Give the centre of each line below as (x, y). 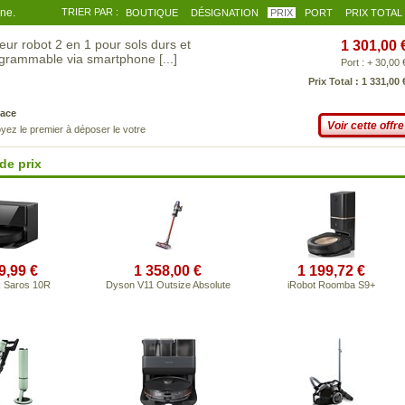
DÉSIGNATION (225, 13)
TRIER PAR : (90, 12)
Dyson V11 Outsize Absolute (168, 285)
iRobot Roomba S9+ (331, 285)
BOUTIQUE (152, 13)
